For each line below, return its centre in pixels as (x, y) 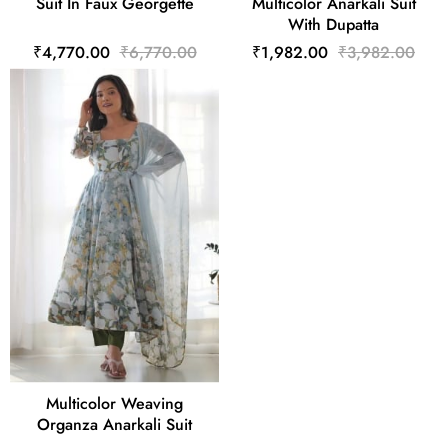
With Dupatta (333, 25)
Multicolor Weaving (114, 404)
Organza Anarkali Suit (114, 425)
